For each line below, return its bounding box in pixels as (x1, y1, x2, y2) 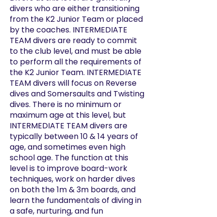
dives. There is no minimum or (10, 99, 122, 110)
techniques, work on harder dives (10, 173, 135, 185)
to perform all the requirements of (10, 56, 141, 67)
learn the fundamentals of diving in (10, 195, 141, 206)
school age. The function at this (10, 152, 128, 163)
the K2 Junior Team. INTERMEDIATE (10, 67, 141, 78)
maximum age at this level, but (10, 109, 126, 121)
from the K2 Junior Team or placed (10, 14, 143, 25)
